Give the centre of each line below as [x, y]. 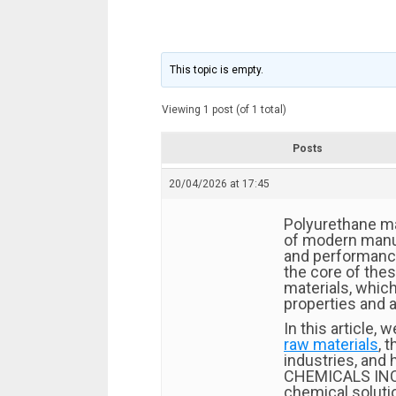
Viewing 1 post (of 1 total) [224, 110]
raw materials [331, 344]
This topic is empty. [217, 70]
